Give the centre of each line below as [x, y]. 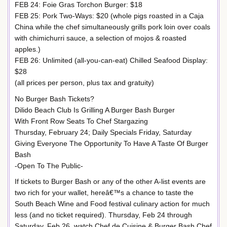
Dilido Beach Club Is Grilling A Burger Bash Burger [95, 110]
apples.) [28, 49]
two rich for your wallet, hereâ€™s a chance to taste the [104, 193]
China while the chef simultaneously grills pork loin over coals [112, 27]
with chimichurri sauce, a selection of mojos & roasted [101, 38]
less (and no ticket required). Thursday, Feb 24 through [103, 215]
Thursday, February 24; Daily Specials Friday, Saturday [103, 132]
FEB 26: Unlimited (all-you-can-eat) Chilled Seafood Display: [111, 60]
